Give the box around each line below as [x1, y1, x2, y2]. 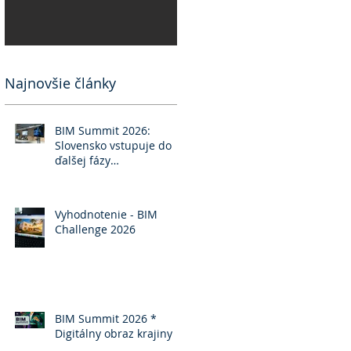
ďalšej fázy [55, 152, 110, 168]
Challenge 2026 [55, 221, 136, 237]
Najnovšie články [5, 73, 116, 92]
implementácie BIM [55, 167, 157, 183]
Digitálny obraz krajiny [55, 325, 172, 341]
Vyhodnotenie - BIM [55, 206, 157, 222]
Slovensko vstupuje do [55, 137, 172, 153]
